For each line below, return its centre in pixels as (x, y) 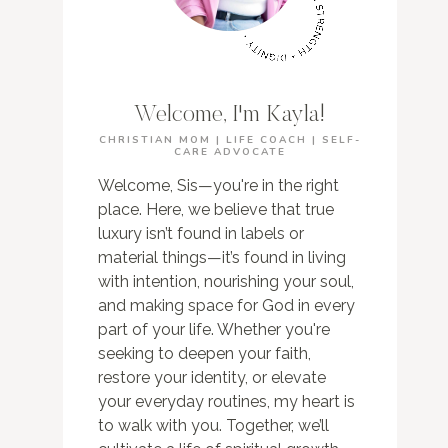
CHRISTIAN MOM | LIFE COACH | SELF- (230, 140)
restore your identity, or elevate (211, 378)
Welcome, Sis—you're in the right (218, 186)
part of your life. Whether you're (213, 330)
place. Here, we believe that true (215, 210)
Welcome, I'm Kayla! (230, 115)
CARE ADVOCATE (230, 152)
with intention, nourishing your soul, (225, 282)
